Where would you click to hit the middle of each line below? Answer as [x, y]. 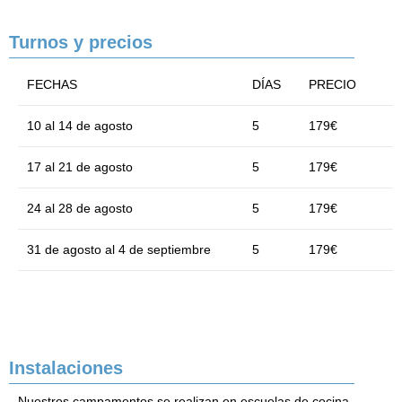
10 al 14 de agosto [80, 126]
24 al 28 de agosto [80, 209]
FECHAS [52, 85]
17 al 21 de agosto [80, 167]
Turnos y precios [81, 43]
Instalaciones [66, 368]
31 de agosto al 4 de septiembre [119, 250]
